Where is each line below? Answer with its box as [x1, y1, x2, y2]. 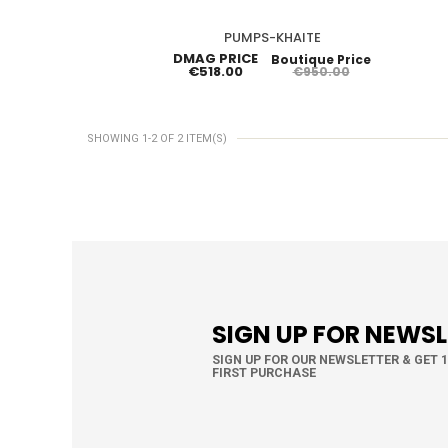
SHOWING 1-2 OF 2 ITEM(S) [87, 131, 227, 145]
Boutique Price [271, 50, 371, 68]
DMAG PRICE [173, 48, 258, 68]
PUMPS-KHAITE [223, 27, 321, 47]
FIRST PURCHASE [212, 364, 316, 380]
